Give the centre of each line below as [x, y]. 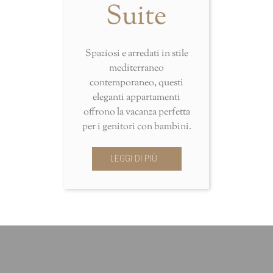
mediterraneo [136, 69]
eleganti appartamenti [136, 98]
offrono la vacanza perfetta [136, 113]
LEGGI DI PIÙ [133, 159]
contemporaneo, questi [136, 83]
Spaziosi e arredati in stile [136, 54]
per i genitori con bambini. [136, 127]
